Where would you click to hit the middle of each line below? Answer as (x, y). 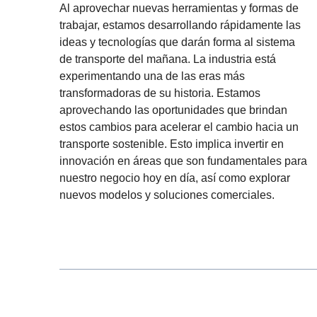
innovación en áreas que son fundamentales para (183, 161)
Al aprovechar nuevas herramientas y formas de (179, 8)
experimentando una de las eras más (152, 76)
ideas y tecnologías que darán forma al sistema (177, 42)
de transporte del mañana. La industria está (168, 59)
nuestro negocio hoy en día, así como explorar (175, 178)
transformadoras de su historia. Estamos (160, 93)
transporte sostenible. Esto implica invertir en (172, 144)
